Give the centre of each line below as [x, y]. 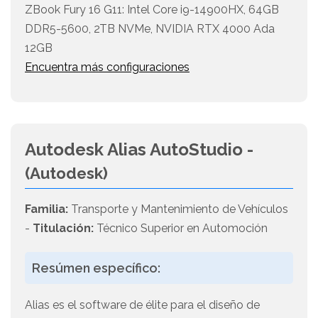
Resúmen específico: [96, 268]
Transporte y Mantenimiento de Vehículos [178, 209]
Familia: [46, 209]
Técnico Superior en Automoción [181, 229]
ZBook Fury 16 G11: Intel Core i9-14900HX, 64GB [152, 10]
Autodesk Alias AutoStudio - [139, 150]
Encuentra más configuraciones [107, 67]
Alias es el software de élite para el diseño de [142, 305]
